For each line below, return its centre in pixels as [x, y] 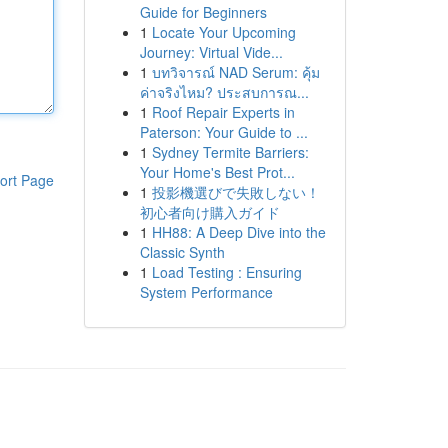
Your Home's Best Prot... [217, 172]
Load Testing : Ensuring [226, 272]
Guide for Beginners [203, 12]
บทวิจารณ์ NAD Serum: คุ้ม [235, 72]
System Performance [206, 292]
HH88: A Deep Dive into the [238, 232]
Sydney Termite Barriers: [230, 152]
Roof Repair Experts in [223, 112]
